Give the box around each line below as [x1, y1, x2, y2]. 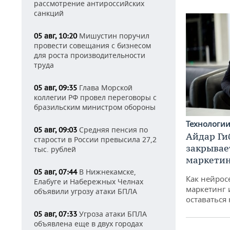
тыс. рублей [34, 144, 76, 154]
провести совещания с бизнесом [34, 41, 151, 50]
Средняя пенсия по [77, 125, 148, 135]
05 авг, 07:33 [34, 209, 77, 219]
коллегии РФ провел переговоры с [34, 92, 157, 102]
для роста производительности [34, 50, 145, 60]
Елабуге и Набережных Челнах [34, 177, 143, 186]
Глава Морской [77, 83, 132, 92]
